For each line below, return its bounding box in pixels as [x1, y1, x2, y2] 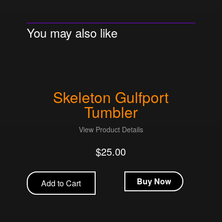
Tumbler [84, 101, 138, 122]
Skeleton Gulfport [53, 86, 169, 108]
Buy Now [137, 175, 171, 187]
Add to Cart [41, 177, 81, 189]
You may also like [26, 23, 117, 41]
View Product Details [78, 124, 143, 134]
